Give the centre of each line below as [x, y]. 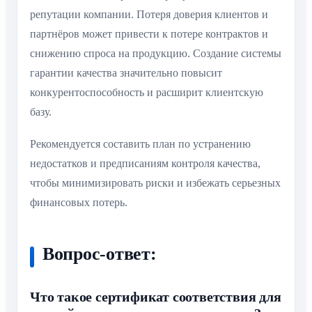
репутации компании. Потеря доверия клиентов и [149, 14]
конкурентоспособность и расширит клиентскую [147, 92]
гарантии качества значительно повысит [126, 72]
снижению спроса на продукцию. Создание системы [156, 53]
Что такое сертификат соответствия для [156, 297]
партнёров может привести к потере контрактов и [149, 33]
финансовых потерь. [79, 203]
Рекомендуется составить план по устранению [140, 144]
